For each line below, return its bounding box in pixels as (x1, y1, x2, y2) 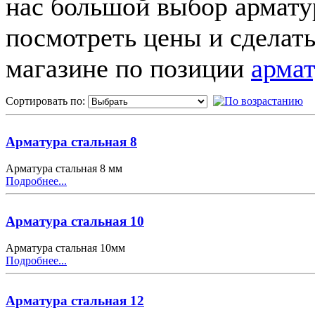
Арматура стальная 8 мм (6, 162, 125, 174)
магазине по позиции (6, 53, 251, 83)
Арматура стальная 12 (6, 292, 144, 308)
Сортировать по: (6, 94, 88, 107)
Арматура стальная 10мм (6, 241, 128, 254)
